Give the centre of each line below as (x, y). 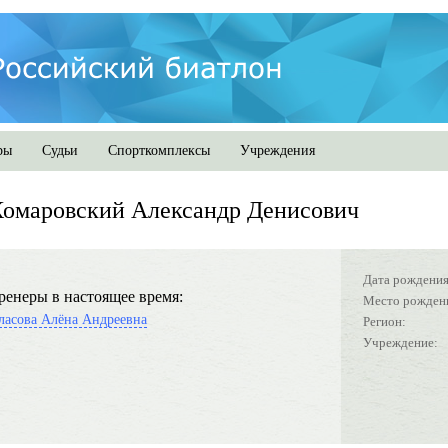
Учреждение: (400, 342)
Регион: (384, 321)
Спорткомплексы (159, 150)
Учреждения (277, 150)
